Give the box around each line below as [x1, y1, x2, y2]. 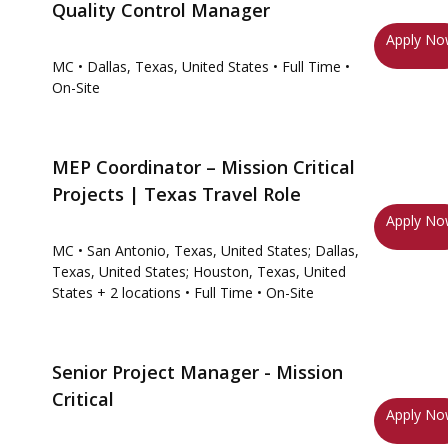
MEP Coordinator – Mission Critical [52, 155, 355, 179]
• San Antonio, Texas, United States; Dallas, [78, 241, 359, 260]
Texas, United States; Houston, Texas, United [52, 262, 346, 281]
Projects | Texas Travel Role [52, 182, 301, 206]
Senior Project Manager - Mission [52, 360, 343, 384]
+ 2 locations [93, 283, 181, 302]
